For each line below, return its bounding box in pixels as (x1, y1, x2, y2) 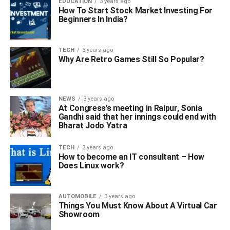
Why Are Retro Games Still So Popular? (58, 54, 204, 64)
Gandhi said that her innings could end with (58, 112, 216, 122)
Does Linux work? (58, 161, 124, 170)
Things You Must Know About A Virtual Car (58, 201, 217, 210)
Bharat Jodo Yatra (58, 121, 127, 130)
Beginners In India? (58, 14, 128, 24)
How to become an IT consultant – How (58, 152, 205, 162)
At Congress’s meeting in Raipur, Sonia (58, 103, 202, 113)
